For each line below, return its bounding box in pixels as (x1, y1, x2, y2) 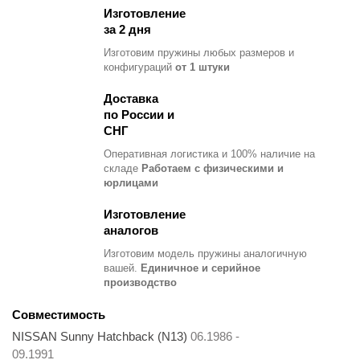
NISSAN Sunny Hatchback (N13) (12, 329, 190, 343)
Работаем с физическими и (141, 162, 284, 174)
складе (104, 162, 138, 174)
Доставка (104, 91, 158, 105)
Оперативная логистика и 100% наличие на (104, 147, 315, 160)
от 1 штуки (175, 60, 230, 73)
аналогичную (240, 247, 307, 260)
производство (104, 276, 177, 288)
